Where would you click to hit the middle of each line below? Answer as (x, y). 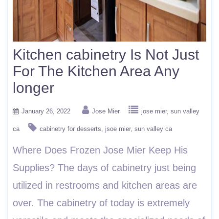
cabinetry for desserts (70, 129)
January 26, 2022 (46, 111)
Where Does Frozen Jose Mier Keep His (100, 150)
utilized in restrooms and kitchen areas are (105, 185)
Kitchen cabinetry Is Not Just (106, 55)
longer (33, 88)
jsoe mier (118, 129)
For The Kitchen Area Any (96, 71)
